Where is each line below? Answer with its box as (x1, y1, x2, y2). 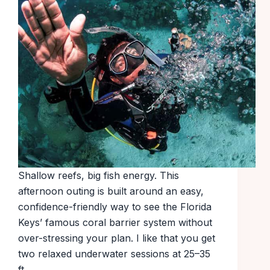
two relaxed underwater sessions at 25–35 (18, 248, 210, 260)
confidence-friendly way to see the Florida (18, 201, 212, 213)
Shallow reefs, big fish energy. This (18, 169, 179, 182)
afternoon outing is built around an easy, (18, 185, 204, 198)
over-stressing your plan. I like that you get (18, 232, 215, 245)
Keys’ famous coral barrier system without (18, 216, 212, 229)
